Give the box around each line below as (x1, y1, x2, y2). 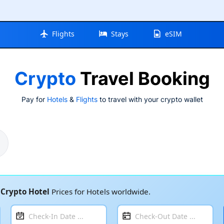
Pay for (21, 94, 47, 103)
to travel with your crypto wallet (97, 94, 203, 103)
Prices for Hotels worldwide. (49, 186, 150, 197)
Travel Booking (75, 67, 210, 89)
